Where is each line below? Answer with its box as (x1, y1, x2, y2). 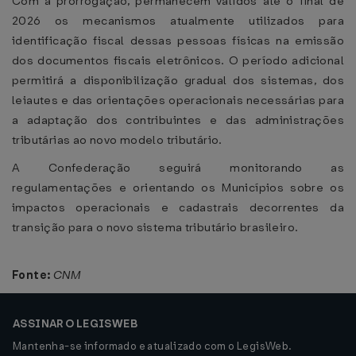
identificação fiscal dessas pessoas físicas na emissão (12, 33, 344, 48)
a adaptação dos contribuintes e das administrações (12, 112, 344, 128)
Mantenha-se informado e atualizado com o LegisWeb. (13, 339, 292, 353)
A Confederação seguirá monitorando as (12, 160, 344, 176)
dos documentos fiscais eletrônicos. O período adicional (12, 52, 344, 68)
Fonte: (12, 267, 51, 283)
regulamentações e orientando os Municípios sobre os (12, 180, 344, 195)
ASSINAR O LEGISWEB (13, 317, 138, 331)
